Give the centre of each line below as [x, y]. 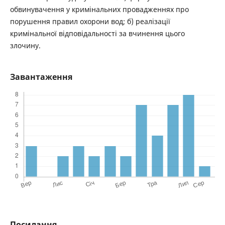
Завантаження [41, 77]
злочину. [25, 46]
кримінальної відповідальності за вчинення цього [97, 34]
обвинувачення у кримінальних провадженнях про [99, 10]
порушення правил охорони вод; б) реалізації [90, 22]
